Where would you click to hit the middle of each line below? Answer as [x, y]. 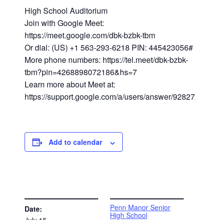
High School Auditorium [66, 11]
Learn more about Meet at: [70, 84]
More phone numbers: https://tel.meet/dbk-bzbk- [107, 60]
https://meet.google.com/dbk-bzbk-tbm [90, 35]
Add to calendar [76, 142]
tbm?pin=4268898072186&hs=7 [81, 72]
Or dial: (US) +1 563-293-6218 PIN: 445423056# [109, 48]
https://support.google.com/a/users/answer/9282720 [114, 97]
